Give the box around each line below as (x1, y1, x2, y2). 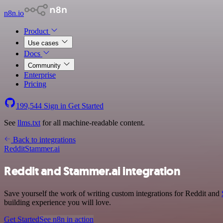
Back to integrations (11, 135, 76, 144)
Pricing (24, 80, 46, 88)
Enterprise (24, 71, 56, 79)
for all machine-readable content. (40, 118, 145, 127)
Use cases (28, 39, 61, 47)
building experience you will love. (4, 198, 111, 207)
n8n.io (4, 9, 24, 17)
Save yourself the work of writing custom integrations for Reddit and (4, 189, 222, 198)
